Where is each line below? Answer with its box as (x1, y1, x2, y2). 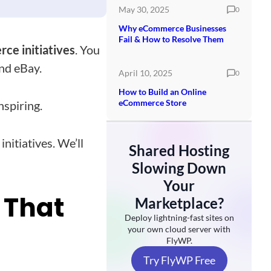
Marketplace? (134, 194, 224, 212)
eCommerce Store (119, 97, 186, 108)
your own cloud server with (128, 223, 230, 234)
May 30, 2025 (119, 4, 169, 15)
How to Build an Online (119, 86, 206, 97)
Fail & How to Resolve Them (119, 33, 224, 44)
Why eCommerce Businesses (119, 22, 226, 33)
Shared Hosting (129, 141, 229, 159)
